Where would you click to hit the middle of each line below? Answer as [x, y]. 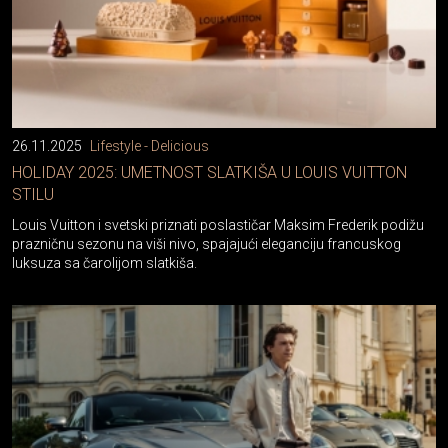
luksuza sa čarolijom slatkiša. [104, 263]
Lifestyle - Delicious [149, 146]
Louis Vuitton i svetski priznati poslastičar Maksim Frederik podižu [218, 225]
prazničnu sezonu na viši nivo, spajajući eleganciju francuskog [206, 244]
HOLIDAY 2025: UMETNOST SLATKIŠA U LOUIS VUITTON [209, 173]
